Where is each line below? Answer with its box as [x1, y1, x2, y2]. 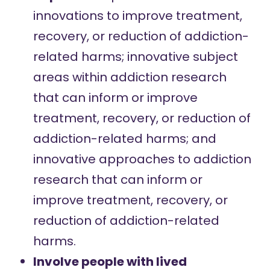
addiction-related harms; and [33, 130, 216, 147]
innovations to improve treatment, [33, 7, 242, 24]
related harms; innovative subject [33, 48, 238, 65]
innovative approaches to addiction [33, 151, 251, 168]
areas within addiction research [33, 69, 227, 86]
